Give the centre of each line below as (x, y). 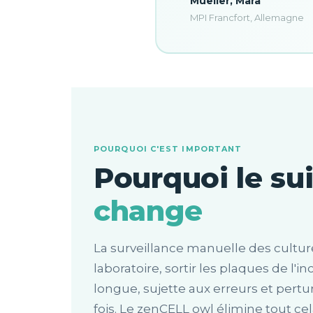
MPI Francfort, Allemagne (247, 17)
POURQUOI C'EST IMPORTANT (168, 149)
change (148, 211)
